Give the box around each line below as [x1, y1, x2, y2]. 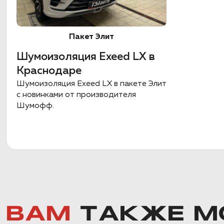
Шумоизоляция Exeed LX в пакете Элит [16, 80, 166, 88]
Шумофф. [16, 102, 54, 110]
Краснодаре [16, 65, 81, 76]
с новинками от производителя [16, 91, 136, 99]
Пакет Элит [69, 33, 114, 41]
